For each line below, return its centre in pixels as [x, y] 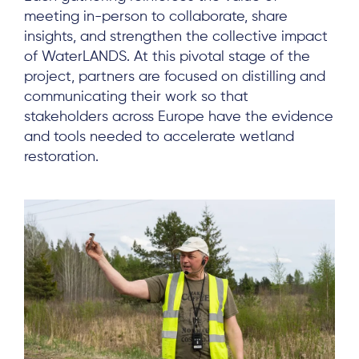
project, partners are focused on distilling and [175, 77]
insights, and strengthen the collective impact [176, 36]
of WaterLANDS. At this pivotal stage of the [167, 56]
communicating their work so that [136, 97]
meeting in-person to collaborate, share [156, 16]
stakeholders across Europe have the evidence [179, 117]
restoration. [61, 157]
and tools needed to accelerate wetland [159, 137]
